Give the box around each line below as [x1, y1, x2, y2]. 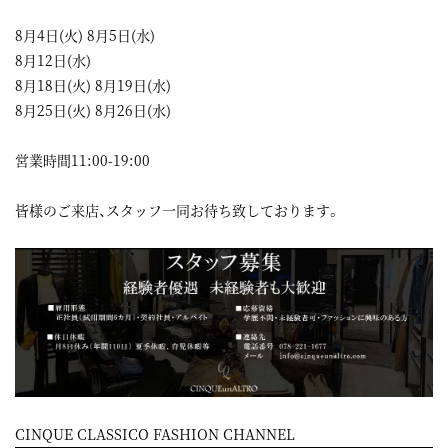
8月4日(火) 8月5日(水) [15, 25, 155, 46]
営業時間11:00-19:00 [15, 150, 150, 171]
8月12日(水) [15, 50, 91, 71]
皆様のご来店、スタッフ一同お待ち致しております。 [15, 200, 340, 221]
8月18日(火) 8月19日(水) [15, 75, 171, 96]
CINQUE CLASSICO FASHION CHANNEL [15, 424, 295, 445]
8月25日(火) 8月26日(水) [15, 100, 171, 121]
